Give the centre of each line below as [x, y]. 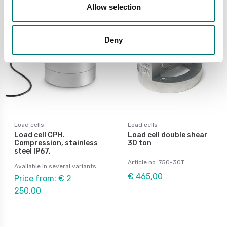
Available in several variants [55, 166]
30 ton [140, 143]
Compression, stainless [56, 143]
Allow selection [113, 7]
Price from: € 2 [43, 178]
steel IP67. [32, 151]
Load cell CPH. [39, 135]
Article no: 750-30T [156, 162]
